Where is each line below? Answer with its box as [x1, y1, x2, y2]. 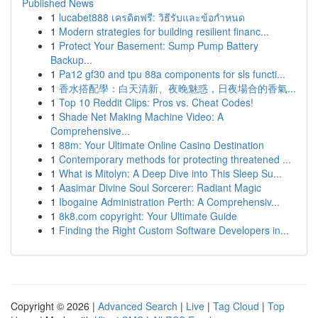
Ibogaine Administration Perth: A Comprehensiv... [59, 194, 280, 209]
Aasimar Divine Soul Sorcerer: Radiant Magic [59, 180, 261, 194]
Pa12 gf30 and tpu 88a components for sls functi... [59, 67, 285, 81]
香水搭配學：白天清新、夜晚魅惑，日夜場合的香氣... [59, 81, 296, 95]
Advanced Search [98, 299, 177, 313]
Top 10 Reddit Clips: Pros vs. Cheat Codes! [59, 95, 253, 109]
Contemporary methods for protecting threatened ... [59, 152, 291, 166]
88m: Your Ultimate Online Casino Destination [59, 138, 264, 152]
